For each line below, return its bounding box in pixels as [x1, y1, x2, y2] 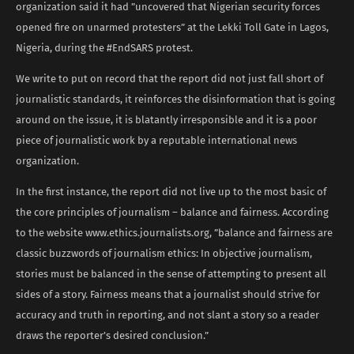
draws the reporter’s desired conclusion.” [16, 329, 209, 341]
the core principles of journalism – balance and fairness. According [16, 205, 329, 218]
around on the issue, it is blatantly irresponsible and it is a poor [16, 113, 317, 126]
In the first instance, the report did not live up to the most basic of [16, 185, 326, 198]
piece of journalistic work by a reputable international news [16, 134, 297, 146]
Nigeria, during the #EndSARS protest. [16, 41, 193, 54]
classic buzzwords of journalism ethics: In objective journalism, [16, 247, 312, 259]
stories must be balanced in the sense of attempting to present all [16, 267, 326, 280]
